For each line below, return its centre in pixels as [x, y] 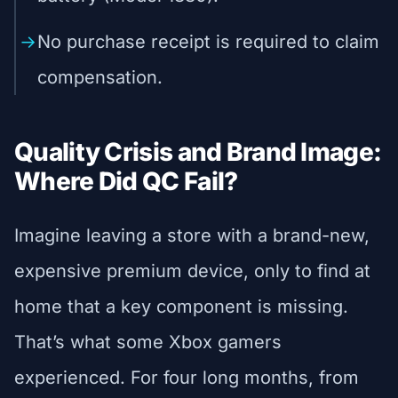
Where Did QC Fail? [126, 181]
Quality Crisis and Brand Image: [198, 151]
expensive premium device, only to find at [192, 271]
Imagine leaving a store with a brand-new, [192, 235]
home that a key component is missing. [181, 306]
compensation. [100, 77]
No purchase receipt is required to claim [208, 41]
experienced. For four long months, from [187, 377]
